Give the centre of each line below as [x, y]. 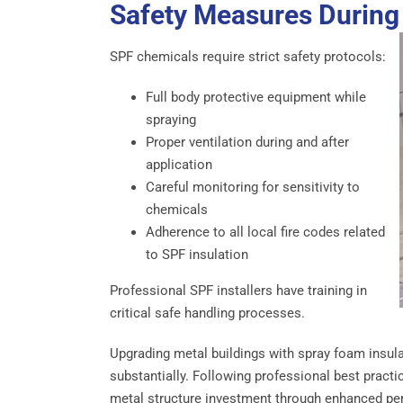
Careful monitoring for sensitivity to [253, 188]
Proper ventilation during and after [247, 143]
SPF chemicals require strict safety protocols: [248, 57]
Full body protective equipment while [256, 98]
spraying [171, 120]
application [179, 165]
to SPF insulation [197, 255]
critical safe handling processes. [207, 313]
